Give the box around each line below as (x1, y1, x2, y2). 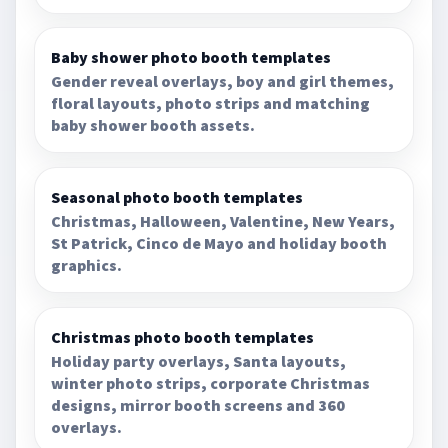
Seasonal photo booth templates (51, 187, 304, 208)
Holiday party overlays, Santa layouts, (51, 350, 347, 371)
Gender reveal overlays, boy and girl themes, (51, 71, 395, 92)
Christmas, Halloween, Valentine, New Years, (51, 211, 396, 232)
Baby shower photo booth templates (51, 47, 332, 68)
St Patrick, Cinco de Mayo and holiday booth (51, 233, 388, 254)
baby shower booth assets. (51, 115, 256, 136)
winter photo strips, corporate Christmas (51, 372, 371, 393)
